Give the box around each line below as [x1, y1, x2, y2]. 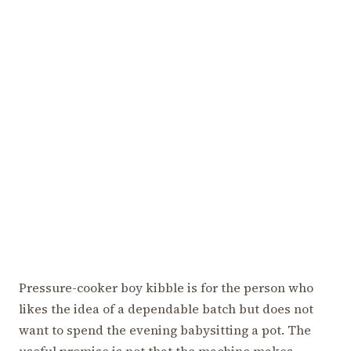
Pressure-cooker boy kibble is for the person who [19, 278, 313, 296]
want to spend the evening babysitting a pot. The [19, 320, 311, 338]
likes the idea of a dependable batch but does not [19, 299, 313, 317]
